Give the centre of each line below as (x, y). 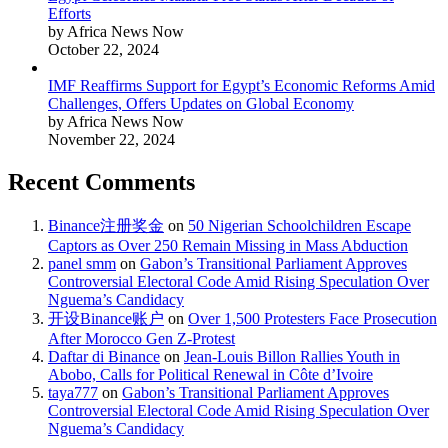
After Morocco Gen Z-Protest (141, 338)
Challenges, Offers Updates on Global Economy (201, 103)
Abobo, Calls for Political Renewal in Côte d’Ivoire (210, 374)
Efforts (69, 13)
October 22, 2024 (103, 49)
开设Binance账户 (106, 318)
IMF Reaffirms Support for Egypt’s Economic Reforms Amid (241, 85)
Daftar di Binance (104, 356)
